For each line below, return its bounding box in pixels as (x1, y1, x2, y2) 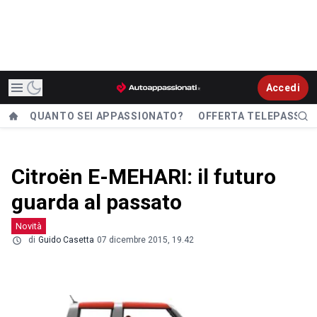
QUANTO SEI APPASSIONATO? (30, 110, 184, 122)
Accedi (265, 81, 300, 93)
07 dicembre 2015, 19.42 (97, 235, 194, 245)
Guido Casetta (38, 235, 94, 245)
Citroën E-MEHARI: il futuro (11, 164, 276, 189)
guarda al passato (11, 190, 182, 214)
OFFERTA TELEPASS (197, 110, 301, 122)
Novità (16, 221, 42, 231)
